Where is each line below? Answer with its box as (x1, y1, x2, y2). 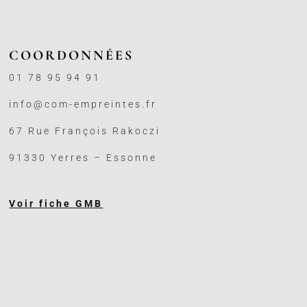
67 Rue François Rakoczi (9, 125, 161, 136)
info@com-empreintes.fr (9, 98, 158, 110)
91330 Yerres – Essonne (9, 151, 158, 163)
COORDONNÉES (9, 47, 134, 64)
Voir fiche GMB (9, 197, 103, 209)
